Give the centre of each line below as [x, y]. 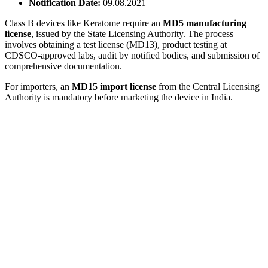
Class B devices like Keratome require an [84, 23]
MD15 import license [114, 86]
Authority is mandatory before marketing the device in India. [119, 97]
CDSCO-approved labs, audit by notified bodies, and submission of [132, 55]
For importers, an [38, 86]
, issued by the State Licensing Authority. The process [132, 33]
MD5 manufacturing [205, 23]
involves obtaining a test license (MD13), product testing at [116, 44]
